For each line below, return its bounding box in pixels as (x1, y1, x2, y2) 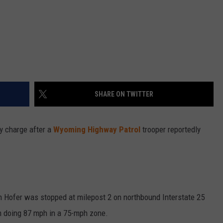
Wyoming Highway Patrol (53, 124, 142, 135)
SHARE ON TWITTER (95, 90, 153, 99)
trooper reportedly (142, 124, 201, 135)
